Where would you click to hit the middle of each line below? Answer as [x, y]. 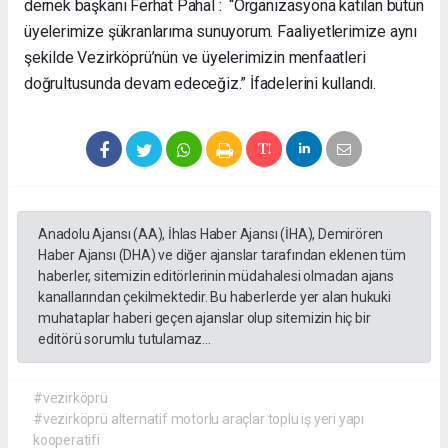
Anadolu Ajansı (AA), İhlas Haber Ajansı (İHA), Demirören [211, 234]
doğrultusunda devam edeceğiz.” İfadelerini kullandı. [200, 84]
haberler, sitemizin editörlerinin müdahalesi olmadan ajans [216, 276]
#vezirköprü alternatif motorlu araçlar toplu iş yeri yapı [199, 419]
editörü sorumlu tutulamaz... [124, 339]
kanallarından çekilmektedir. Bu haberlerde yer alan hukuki [214, 297]
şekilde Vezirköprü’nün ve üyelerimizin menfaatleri [195, 58]
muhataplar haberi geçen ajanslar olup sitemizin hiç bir [204, 318]
